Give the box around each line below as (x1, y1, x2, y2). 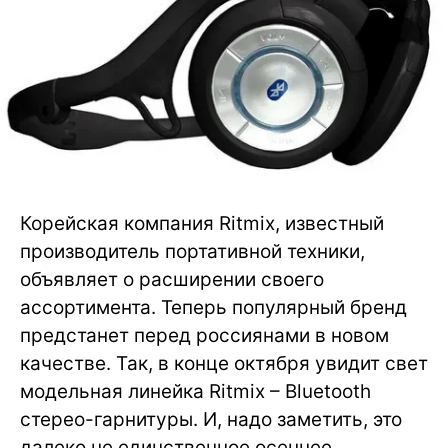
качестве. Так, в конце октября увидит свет (20, 351, 428, 375)
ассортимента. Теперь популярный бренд (20, 295, 407, 319)
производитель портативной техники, (20, 239, 365, 263)
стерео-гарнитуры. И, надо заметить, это (20, 407, 402, 431)
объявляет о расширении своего (20, 267, 324, 291)
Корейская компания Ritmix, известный (20, 211, 384, 235)
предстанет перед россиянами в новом (20, 323, 389, 347)
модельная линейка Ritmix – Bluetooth (20, 379, 371, 403)
